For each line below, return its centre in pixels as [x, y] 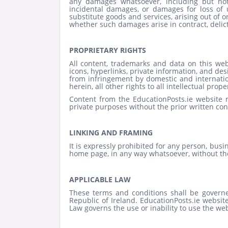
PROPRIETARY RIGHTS [107, 50]
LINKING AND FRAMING [111, 133]
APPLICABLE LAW [100, 180]
